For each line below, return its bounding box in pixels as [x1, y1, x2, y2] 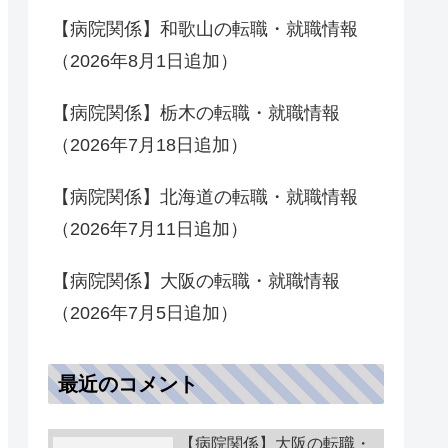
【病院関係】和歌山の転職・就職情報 [52, 19, 358, 39]
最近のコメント [58, 373, 198, 396]
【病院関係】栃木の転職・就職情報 [52, 103, 340, 123]
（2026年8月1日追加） [52, 51, 238, 71]
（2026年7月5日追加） [52, 303, 238, 323]
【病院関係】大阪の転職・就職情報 [52, 271, 340, 291]
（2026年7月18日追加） [52, 135, 248, 155]
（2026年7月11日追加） [52, 219, 248, 239]
